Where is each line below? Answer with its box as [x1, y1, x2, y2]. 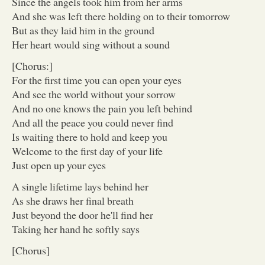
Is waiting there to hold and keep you [12, 129, 167, 144]
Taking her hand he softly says [12, 221, 140, 236]
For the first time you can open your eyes [12, 72, 182, 87]
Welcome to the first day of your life [12, 143, 163, 158]
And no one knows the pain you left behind [12, 101, 192, 115]
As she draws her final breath [12, 193, 134, 208]
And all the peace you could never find [12, 115, 173, 130]
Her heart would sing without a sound [12, 37, 170, 51]
